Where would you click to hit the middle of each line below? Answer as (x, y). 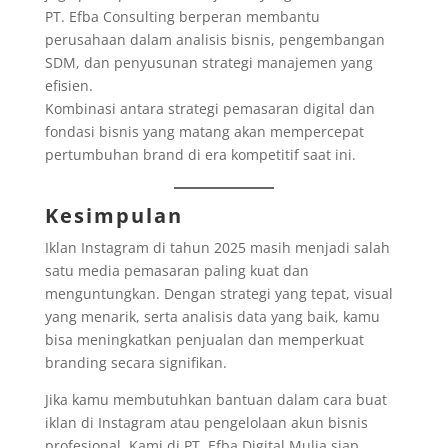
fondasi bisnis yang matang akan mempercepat (204, 132)
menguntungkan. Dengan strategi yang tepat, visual (218, 294)
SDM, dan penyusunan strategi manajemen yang (208, 63)
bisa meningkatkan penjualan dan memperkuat (204, 340)
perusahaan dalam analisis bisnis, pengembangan (214, 40)
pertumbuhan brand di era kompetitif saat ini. (200, 155)
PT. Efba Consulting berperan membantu (182, 17)
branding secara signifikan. (135, 363)
